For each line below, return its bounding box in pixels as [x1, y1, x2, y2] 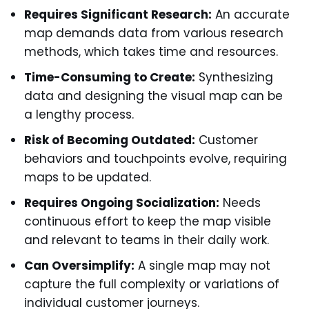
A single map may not [134, 257, 270, 274]
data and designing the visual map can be [24, 88, 283, 104]
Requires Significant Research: [24, 6, 212, 23]
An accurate [212, 6, 290, 23]
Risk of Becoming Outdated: [24, 132, 195, 148]
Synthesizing [195, 69, 273, 86]
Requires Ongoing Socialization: [24, 195, 219, 211]
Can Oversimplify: [24, 257, 134, 274]
